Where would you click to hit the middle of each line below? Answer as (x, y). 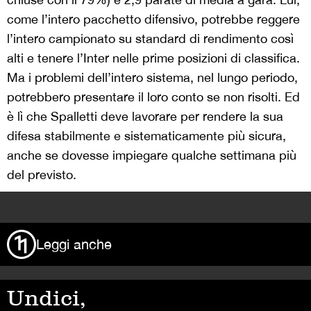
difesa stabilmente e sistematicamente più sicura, (146, 136)
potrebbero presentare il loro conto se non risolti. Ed (153, 97)
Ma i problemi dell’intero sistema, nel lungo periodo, (152, 77)
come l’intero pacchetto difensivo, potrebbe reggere (153, 19)
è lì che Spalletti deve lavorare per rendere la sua (145, 116)
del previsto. (42, 175)
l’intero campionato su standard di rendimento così (150, 39)
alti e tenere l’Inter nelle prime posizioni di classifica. (153, 58)
